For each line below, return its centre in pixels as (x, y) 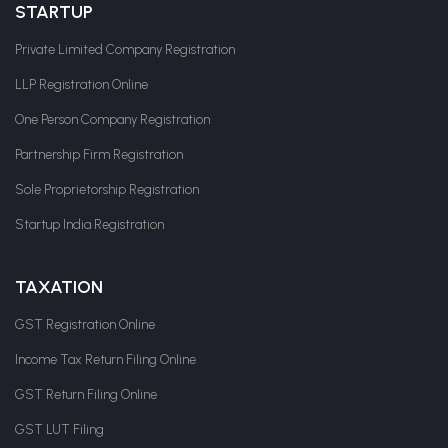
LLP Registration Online (81, 84)
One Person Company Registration (112, 119)
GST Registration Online (85, 324)
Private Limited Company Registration (125, 49)
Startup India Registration (89, 224)
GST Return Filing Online (86, 394)
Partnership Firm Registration (99, 154)
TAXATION (59, 286)
